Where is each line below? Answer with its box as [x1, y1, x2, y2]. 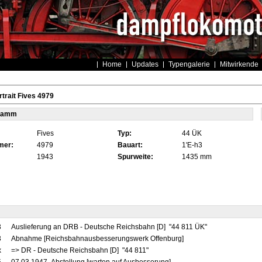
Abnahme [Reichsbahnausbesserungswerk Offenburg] [11, 235, 184, 243]
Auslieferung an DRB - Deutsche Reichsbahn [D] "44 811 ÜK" [11, 223, 209, 231]
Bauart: [117, 141, 143, 149]
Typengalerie [168, 60, 210, 68]
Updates [131, 60, 158, 68]
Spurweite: [117, 153, 153, 161]
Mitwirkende [219, 60, 258, 68]
